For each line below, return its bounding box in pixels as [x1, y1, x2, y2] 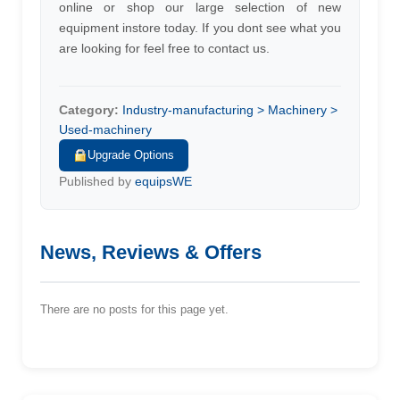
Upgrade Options [87, 148, 174, 162]
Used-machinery [59, 122, 152, 137]
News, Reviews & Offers [40, 241, 262, 263]
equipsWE [135, 174, 192, 188]
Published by [59, 174, 135, 188]
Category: [59, 103, 119, 117]
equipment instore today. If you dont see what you [59, 21, 341, 35]
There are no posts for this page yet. [40, 303, 229, 316]
